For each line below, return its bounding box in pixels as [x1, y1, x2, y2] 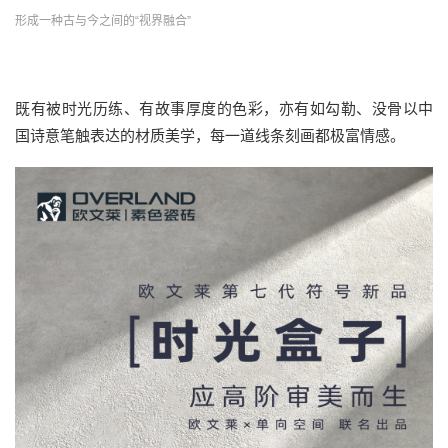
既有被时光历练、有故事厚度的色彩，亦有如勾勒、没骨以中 [15, 100, 433, 118]
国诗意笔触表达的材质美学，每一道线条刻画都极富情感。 [15, 127, 405, 145]
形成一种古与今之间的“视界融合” [15, 14, 191, 29]
